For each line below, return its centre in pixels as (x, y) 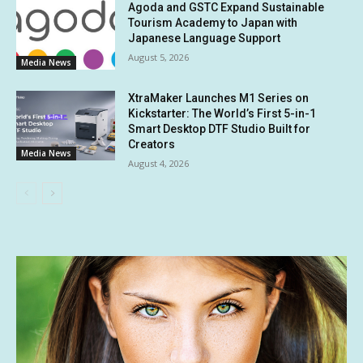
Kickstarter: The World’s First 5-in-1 (222, 113)
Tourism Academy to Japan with (213, 23)
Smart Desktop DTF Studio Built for (220, 128)
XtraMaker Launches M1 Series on (219, 98)
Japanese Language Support (205, 38)
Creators (152, 144)
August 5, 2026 (159, 58)
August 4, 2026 (159, 163)
